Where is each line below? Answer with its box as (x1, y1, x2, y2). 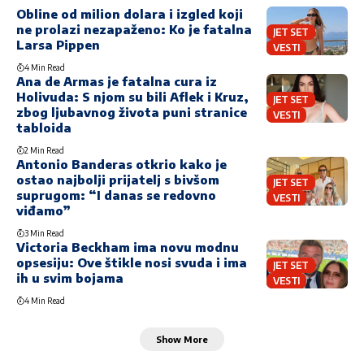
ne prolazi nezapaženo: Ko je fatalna (16, 22, 252, 37)
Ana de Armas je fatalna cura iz (16, 74, 217, 89)
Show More (156, 333, 208, 344)
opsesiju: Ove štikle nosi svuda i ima (16, 255, 247, 271)
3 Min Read (24, 228, 64, 239)
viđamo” (16, 203, 71, 219)
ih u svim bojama (16, 271, 123, 286)
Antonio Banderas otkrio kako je (16, 157, 227, 172)
